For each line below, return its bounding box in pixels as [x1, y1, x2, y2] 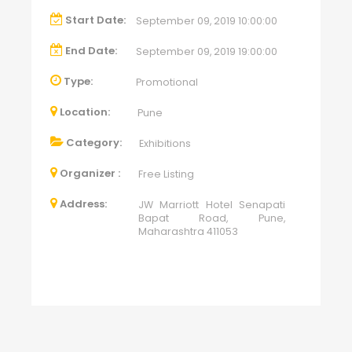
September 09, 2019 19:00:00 [136, 45, 277, 59]
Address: [60, 196, 107, 212]
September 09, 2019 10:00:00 [136, 14, 277, 28]
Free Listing [138, 167, 194, 181]
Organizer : [60, 166, 120, 181]
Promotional [136, 75, 198, 90]
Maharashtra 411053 [138, 225, 238, 239]
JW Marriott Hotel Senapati [138, 198, 285, 212]
